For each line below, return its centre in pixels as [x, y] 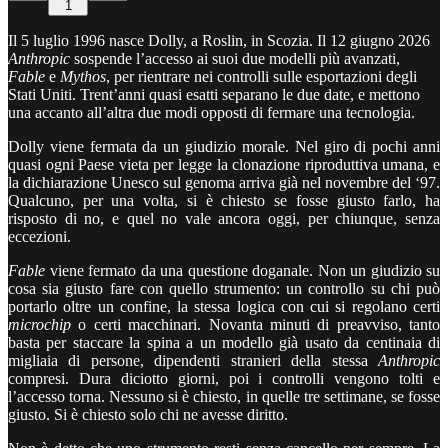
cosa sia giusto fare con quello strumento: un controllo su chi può [224, 288]
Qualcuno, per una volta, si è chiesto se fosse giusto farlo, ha [224, 200]
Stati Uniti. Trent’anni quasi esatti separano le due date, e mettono [214, 94]
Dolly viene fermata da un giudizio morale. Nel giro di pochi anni [224, 146]
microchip [39, 324]
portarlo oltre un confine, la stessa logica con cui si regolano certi [224, 306]
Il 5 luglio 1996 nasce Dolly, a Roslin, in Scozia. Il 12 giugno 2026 [219, 40]
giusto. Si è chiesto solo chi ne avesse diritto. [148, 414]
